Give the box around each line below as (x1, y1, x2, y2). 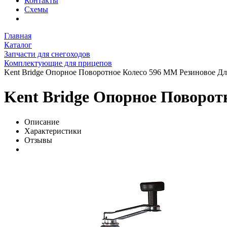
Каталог (4, 40, 32, 49)
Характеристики (24, 126, 82, 135)
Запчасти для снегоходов (4, 49, 90, 58)
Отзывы (24, 135, 52, 144)
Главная (4, 31, 31, 40)
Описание (24, 117, 59, 126)
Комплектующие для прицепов (4, 58, 112, 67)
